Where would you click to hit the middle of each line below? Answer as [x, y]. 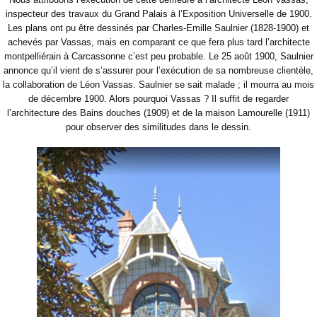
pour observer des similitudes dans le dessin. [158, 127]
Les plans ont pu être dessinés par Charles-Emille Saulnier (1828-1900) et [158, 28]
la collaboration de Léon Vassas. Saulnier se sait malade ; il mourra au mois [158, 85]
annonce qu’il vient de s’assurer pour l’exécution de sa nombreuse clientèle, [158, 71]
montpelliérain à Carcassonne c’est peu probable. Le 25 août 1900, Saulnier [158, 57]
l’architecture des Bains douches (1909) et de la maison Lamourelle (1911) [158, 113]
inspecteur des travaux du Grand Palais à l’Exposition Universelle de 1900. [158, 14]
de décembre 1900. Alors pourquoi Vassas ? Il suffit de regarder [158, 99]
